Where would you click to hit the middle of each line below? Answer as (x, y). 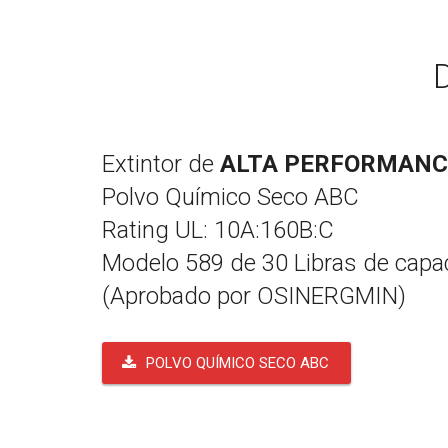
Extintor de (161, 164)
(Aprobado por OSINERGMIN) (254, 296)
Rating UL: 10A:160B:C (218, 230)
